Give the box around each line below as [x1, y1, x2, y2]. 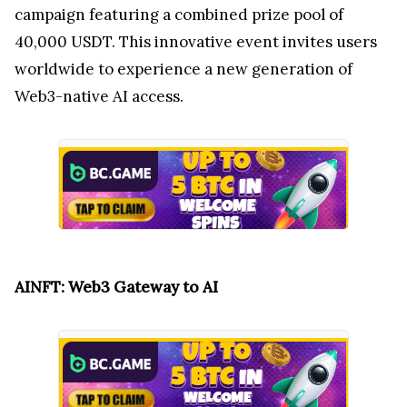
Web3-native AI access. [15, 85, 184, 106]
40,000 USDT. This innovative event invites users [15, 31, 377, 52]
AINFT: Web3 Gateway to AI [15, 276, 218, 297]
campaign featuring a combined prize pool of [15, 4, 343, 25]
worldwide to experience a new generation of [15, 58, 352, 79]
